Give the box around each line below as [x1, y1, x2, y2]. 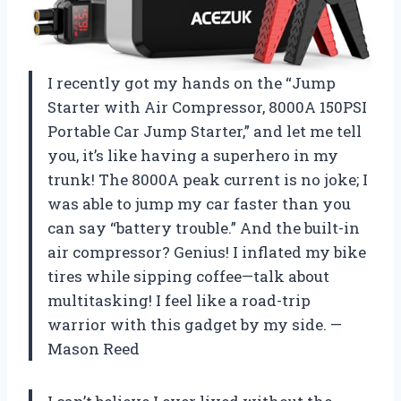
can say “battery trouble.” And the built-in [47, 217, 360, 238]
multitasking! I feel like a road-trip [47, 289, 311, 311]
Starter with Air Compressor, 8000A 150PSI [47, 96, 367, 117]
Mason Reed [47, 337, 140, 359]
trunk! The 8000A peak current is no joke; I [47, 168, 368, 190]
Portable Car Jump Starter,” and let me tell [47, 120, 362, 141]
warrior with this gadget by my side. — [47, 313, 342, 335]
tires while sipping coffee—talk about [47, 265, 329, 286]
